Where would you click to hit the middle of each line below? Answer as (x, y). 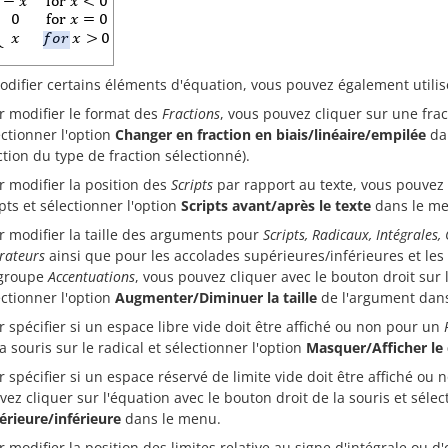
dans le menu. (171, 418)
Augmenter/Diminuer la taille (216, 297)
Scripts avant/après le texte (276, 205)
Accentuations (91, 276)
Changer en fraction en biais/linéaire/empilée (270, 134)
